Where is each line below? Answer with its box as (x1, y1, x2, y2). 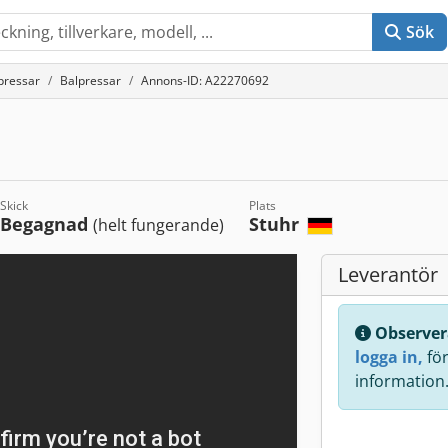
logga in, (355, 346, 423, 368)
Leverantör (338, 261, 438, 288)
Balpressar (60, 72, 121, 89)
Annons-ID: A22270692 (141, 72, 269, 89)
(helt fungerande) (93, 214, 225, 236)
